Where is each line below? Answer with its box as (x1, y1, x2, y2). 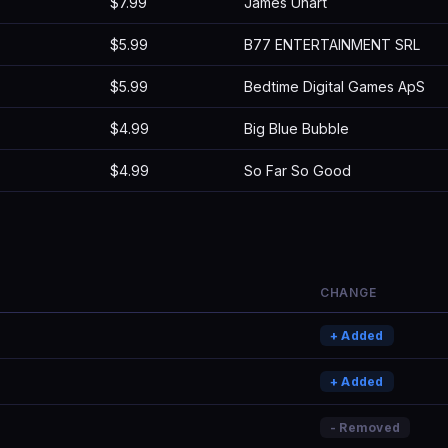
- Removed (330, 420, 401, 435)
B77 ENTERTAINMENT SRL (244, 36, 420, 53)
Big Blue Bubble (244, 120, 349, 137)
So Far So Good (244, 162, 351, 179)
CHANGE (320, 285, 377, 300)
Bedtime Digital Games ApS (244, 78, 425, 95)
